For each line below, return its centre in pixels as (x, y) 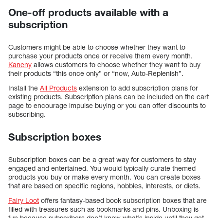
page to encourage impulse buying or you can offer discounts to (107, 106)
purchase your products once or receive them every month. (100, 56)
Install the (24, 88)
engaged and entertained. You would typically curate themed (102, 168)
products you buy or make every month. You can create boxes (104, 177)
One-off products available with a (88, 12)
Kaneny (20, 65)
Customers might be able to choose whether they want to (97, 47)
